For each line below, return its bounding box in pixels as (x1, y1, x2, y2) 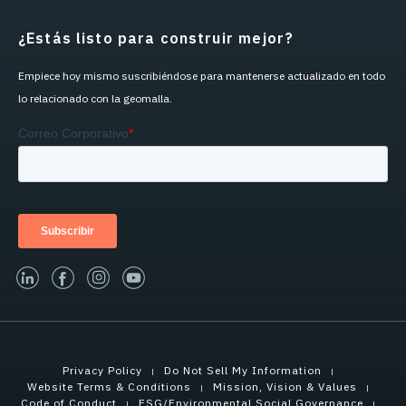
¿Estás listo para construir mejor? (18, 29, 294, 48)
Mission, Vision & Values (213, 380, 357, 394)
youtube (142, 266, 209, 285)
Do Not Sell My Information (164, 363, 322, 378)
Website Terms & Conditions (27, 380, 192, 394)
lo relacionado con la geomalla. (18, 92, 172, 106)
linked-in (36, 266, 107, 285)
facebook (72, 266, 148, 285)
